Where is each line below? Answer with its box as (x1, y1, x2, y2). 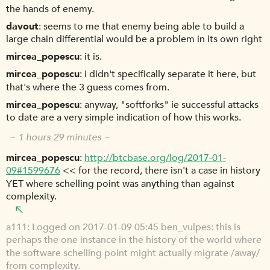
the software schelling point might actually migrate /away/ (6, 246, 260, 260)
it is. (84, 50, 102, 64)
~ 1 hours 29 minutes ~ (9, 131, 110, 145)
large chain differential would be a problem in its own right (6, 33, 262, 46)
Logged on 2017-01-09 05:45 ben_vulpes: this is (32, 221, 240, 234)
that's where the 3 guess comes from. (6, 80, 169, 94)
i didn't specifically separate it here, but (84, 67, 256, 81)
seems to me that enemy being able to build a (43, 20, 244, 34)
